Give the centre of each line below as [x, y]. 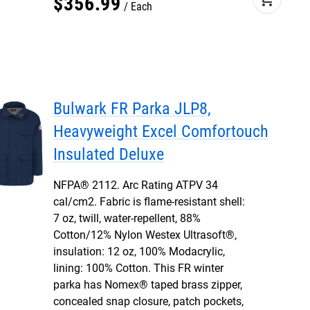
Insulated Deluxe [109, 154]
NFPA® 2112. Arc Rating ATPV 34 [136, 185]
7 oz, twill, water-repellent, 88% [127, 218]
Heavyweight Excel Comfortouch [161, 131]
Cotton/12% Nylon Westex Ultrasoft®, [145, 235]
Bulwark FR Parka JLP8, [132, 109]
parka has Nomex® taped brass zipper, [148, 285]
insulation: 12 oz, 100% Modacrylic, [139, 252]
